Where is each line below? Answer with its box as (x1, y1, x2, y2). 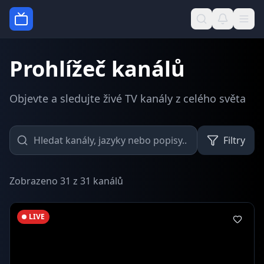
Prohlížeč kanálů (9, 54, 185, 83)
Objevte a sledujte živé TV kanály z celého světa (9, 91, 246, 105)
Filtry (223, 134, 245, 147)
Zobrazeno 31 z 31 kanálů (9, 174, 123, 187)
